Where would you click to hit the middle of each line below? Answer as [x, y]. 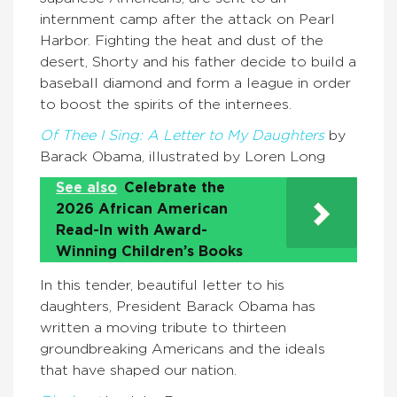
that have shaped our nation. [138, 370]
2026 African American [142, 209]
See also [86, 187]
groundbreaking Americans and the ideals [183, 349]
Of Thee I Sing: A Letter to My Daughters [182, 135]
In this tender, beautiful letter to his [162, 285]
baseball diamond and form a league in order [195, 83]
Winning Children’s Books [149, 251]
